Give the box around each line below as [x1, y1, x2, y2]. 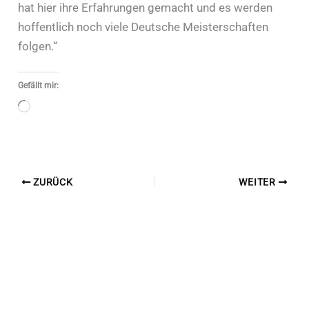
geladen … [30, 119, 82, 134]
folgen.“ [18, 39, 58, 53]
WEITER [239, 176, 279, 188]
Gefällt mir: [18, 80, 59, 90]
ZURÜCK [30, 176, 73, 188]
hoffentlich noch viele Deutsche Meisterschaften [18, 19, 269, 34]
